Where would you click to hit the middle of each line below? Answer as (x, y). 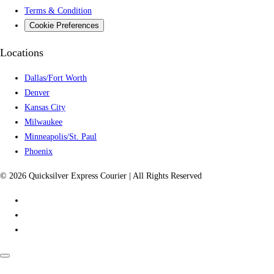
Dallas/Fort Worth (56, 78)
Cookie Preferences (64, 25)
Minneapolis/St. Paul (61, 136)
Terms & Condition (58, 10)
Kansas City (45, 107)
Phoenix (39, 151)
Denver (37, 92)
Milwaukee (43, 122)
